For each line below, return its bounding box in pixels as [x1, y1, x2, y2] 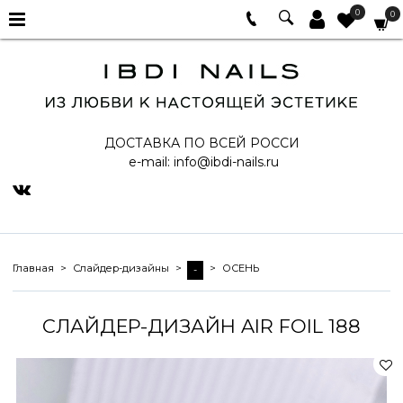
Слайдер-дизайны [72, 262, 169, 275]
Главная [13, 262, 54, 275]
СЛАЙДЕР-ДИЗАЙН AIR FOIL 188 [42, 315, 361, 338]
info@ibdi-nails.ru [173, 154, 279, 170]
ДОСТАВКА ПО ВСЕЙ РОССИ [103, 135, 300, 151]
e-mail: [124, 154, 174, 170]
